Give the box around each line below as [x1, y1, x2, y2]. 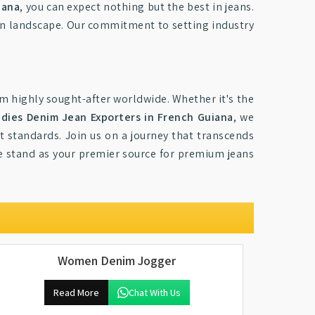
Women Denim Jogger [58, 252, 176, 269]
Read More [53, 286, 99, 299]
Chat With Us [128, 286, 181, 299]
